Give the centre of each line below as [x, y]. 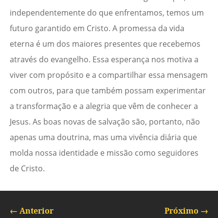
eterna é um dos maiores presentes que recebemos [105, 44]
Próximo [182, 211]
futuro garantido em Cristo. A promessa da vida [97, 28]
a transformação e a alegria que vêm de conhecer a [104, 106]
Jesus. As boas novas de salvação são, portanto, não [105, 122]
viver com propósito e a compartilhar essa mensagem [109, 75]
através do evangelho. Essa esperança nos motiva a [104, 60]
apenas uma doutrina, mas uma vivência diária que [103, 137]
